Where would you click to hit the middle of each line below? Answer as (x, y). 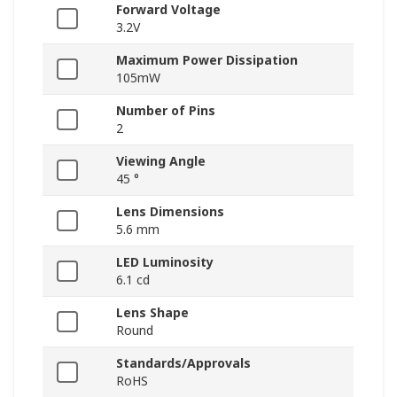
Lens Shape (152, 313)
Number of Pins (166, 111)
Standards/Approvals (183, 363)
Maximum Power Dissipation (207, 60)
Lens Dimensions (170, 212)
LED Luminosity (165, 262)
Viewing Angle (161, 161)
